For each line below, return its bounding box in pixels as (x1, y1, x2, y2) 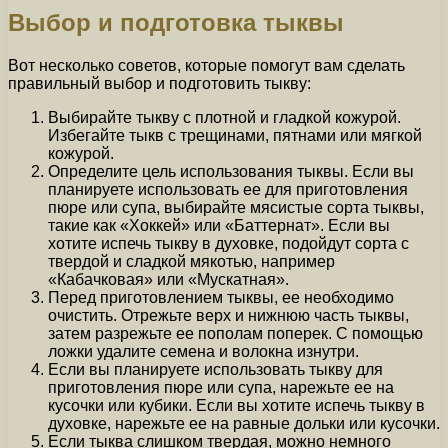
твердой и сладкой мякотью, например (48, 252, 335, 270)
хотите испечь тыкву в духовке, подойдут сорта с (48, 234, 409, 252)
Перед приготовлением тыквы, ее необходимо (48, 288, 394, 306)
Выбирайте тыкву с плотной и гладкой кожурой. (48, 108, 401, 126)
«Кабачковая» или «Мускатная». (48, 270, 289, 288)
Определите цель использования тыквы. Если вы (48, 162, 414, 180)
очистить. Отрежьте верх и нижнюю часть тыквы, (48, 306, 409, 324)
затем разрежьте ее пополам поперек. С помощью (48, 324, 423, 342)
